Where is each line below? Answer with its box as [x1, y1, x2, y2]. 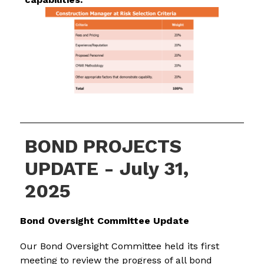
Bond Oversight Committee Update [19, 215, 189, 227]
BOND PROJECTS [25, 135, 182, 158]
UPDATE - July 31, [25, 157, 189, 180]
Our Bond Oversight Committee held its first [19, 240, 219, 252]
